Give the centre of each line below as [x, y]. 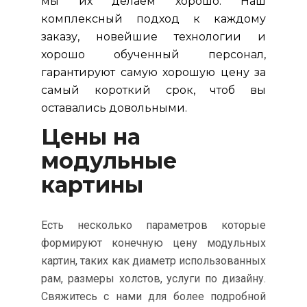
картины [92, 185]
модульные [109, 161]
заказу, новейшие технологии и [153, 37]
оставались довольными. [114, 108]
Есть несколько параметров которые [153, 225]
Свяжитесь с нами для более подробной [153, 296]
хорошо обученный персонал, [153, 55]
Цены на [91, 137]
